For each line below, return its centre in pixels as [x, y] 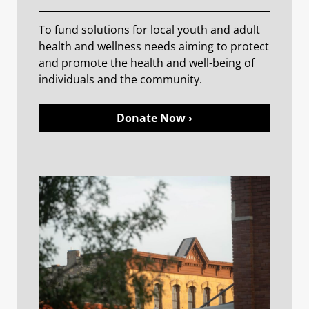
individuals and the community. [120, 79]
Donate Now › [154, 118]
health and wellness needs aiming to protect [154, 46]
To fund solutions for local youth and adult [149, 29]
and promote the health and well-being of [147, 62]
